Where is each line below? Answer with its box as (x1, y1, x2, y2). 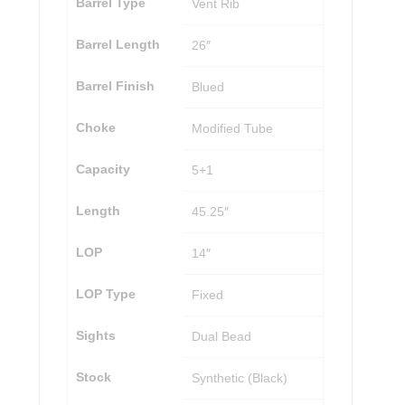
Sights (75, 328, 116, 344)
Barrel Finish (75, 79, 155, 94)
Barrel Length (75, 37, 160, 52)
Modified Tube (191, 121, 273, 137)
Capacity (75, 162, 130, 177)
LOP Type (75, 287, 136, 302)
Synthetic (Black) (191, 371, 287, 386)
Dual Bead (191, 329, 251, 344)
